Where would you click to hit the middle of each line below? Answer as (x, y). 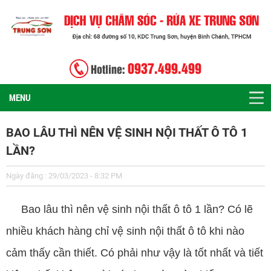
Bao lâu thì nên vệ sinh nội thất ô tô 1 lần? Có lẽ (129, 209)
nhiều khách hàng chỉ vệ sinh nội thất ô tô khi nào (125, 231)
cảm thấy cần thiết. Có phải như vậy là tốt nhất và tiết (135, 253)
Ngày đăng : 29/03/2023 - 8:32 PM (64, 175)
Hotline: (109, 70)
